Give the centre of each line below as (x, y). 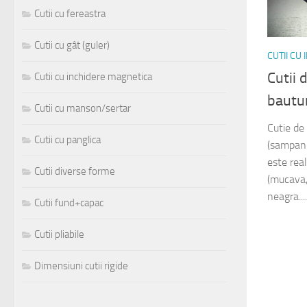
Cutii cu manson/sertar (83, 109)
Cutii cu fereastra (70, 14)
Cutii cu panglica (67, 140)
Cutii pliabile (59, 235)
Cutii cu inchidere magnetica (93, 77)
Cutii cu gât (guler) (72, 46)
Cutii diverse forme (75, 172)
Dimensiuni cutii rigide (81, 266)
